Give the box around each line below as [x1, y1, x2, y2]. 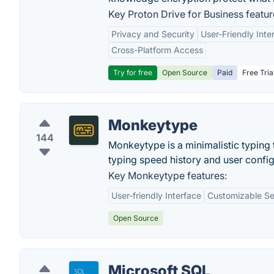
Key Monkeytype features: [108, 169, 227, 182]
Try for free [113, 68, 152, 77]
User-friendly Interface [111, 190, 201, 201]
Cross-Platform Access [111, 45, 203, 55]
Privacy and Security [111, 29, 194, 39]
